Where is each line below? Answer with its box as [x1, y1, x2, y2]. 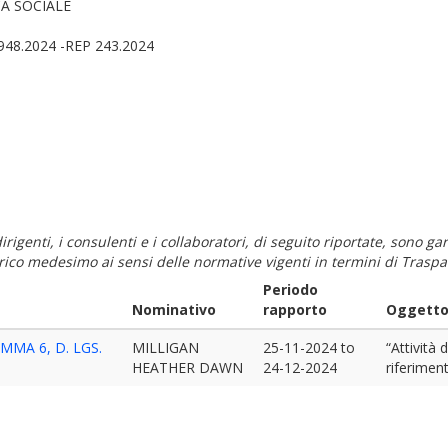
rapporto [263, 300, 327, 319]
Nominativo [132, 300, 216, 319]
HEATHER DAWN [132, 358, 243, 377]
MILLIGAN [132, 338, 199, 357]
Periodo [263, 280, 318, 299]
